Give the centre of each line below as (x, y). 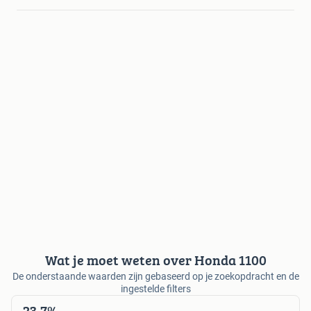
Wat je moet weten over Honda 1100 (155, 260)
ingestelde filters (155, 289)
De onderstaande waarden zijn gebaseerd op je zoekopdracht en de (155, 277)
